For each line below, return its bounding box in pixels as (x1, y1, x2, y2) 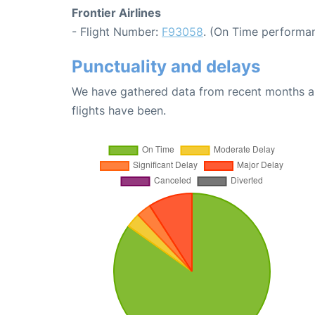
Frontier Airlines (72, 5, 161, 20)
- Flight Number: (72, 24, 162, 39)
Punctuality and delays (72, 56, 260, 77)
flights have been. (72, 103, 166, 117)
